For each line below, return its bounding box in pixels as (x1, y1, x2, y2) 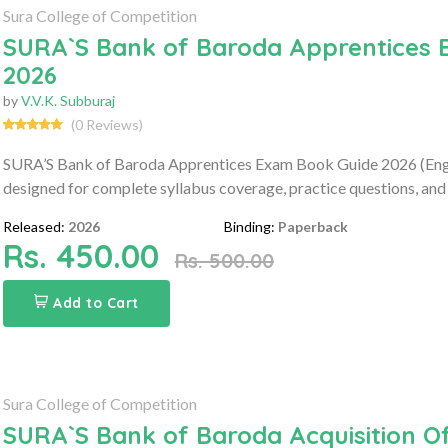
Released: (2, 217, 65, 235)
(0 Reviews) (70, 115, 143, 133)
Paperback (278, 217, 349, 235)
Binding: (224, 217, 276, 235)
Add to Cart (53, 293, 139, 312)
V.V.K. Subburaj (20, 91, 115, 109)
